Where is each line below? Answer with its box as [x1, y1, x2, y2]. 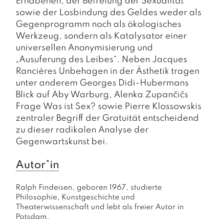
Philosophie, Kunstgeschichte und [16, 194, 137, 201]
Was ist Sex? [43, 102, 96, 111]
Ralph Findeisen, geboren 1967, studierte [16, 184, 164, 192]
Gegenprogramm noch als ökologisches [16, 20, 181, 29]
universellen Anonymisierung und [16, 44, 153, 52]
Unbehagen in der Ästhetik [59, 67, 169, 76]
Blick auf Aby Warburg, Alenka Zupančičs [16, 90, 188, 99]
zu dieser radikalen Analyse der [16, 126, 149, 134]
